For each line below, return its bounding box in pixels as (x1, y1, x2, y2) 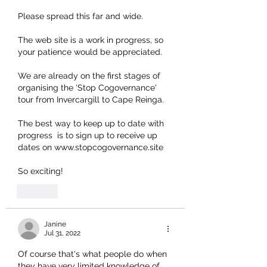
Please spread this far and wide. (18, 11, 143, 21)
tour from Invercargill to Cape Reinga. (18, 95, 166, 105)
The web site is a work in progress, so (18, 35, 166, 45)
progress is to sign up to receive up (18, 131, 160, 141)
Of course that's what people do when (18, 249, 169, 259)
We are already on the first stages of (18, 71, 163, 81)
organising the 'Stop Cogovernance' (18, 83, 159, 93)
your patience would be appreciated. (18, 47, 164, 57)
